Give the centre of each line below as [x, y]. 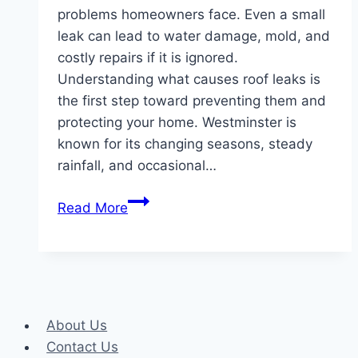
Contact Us [83, 347]
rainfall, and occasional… [137, 166]
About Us [77, 326]
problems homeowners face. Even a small [191, 15]
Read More [93, 208]
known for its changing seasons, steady [185, 144]
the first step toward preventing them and [192, 101]
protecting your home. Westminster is [177, 123]
